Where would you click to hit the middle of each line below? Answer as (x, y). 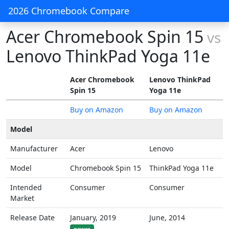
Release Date (32, 217)
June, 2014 (167, 217)
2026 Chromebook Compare (69, 11)
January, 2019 (93, 217)
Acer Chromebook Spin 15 (105, 37)
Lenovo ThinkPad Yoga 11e (108, 56)
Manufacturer (34, 148)
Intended (26, 187)
